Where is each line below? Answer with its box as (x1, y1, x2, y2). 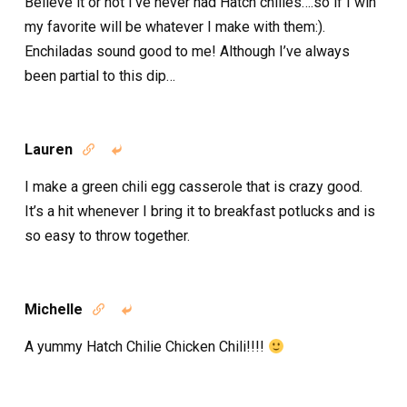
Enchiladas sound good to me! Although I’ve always (25, 43, 350, 60)
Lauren (25, 141, 73, 158)
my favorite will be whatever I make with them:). (25, 18, 325, 35)
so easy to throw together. (25, 227, 190, 244)
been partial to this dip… (25, 67, 175, 84)
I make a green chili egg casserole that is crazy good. (25, 178, 362, 195)
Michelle (25, 301, 83, 318)
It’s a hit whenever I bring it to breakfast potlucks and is (25, 203, 375, 220)
